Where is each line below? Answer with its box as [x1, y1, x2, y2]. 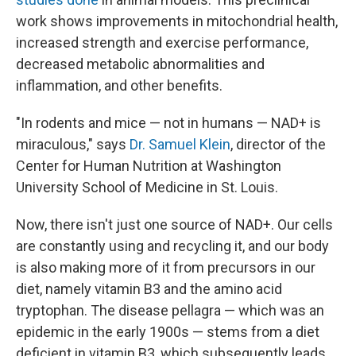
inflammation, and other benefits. [16, 77, 222, 95]
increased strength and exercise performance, [16, 34, 308, 52]
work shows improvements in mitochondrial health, [16, 13, 338, 30]
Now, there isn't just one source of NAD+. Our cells [16, 216, 333, 234]
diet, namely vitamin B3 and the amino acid [16, 281, 282, 298]
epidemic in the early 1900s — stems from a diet [16, 323, 319, 341]
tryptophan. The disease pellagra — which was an [16, 302, 324, 319]
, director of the [230, 136, 326, 153]
